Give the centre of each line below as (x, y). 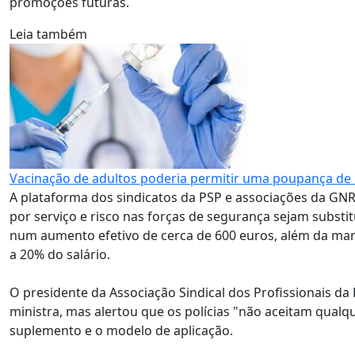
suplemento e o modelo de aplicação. (121, 330)
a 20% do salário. (60, 254)
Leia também (48, 34)
